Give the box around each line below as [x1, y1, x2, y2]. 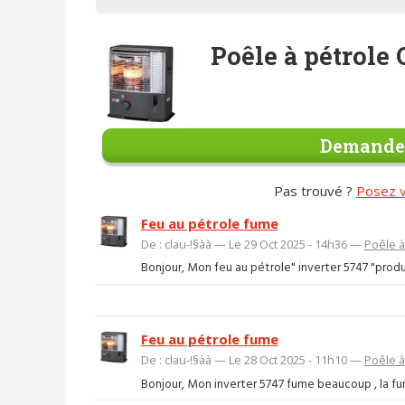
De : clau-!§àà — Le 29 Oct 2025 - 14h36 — [140, 235, 364, 252]
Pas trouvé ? [274, 181, 356, 200]
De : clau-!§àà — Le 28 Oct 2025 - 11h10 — [140, 352, 364, 369]
